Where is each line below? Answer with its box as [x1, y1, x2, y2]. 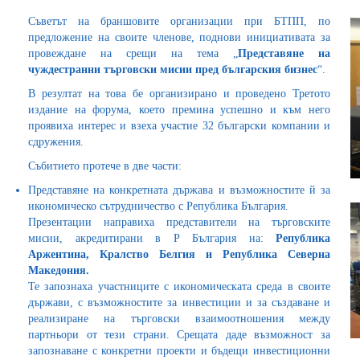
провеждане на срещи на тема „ [28, 47, 238, 59]
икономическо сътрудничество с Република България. [28, 200, 288, 212]
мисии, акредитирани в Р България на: [28, 232, 276, 244]
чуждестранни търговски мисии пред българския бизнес [28, 63, 317, 76]
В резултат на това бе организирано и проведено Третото [28, 88, 330, 100]
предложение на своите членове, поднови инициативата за [28, 31, 330, 43]
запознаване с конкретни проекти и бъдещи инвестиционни [28, 345, 330, 357]
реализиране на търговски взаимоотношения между [28, 313, 330, 325]
